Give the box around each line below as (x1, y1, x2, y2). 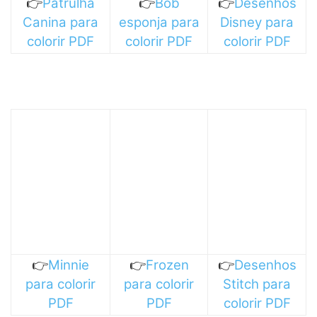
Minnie (48, 256, 89, 273)
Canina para (23, 13, 98, 30)
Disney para (220, 13, 294, 30)
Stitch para (223, 275, 291, 292)
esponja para (118, 13, 200, 30)
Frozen (145, 256, 189, 273)
